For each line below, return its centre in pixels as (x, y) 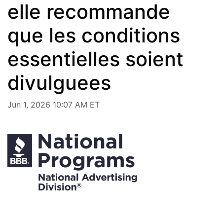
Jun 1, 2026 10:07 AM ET (54, 104)
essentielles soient (95, 59)
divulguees (59, 82)
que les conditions (94, 35)
